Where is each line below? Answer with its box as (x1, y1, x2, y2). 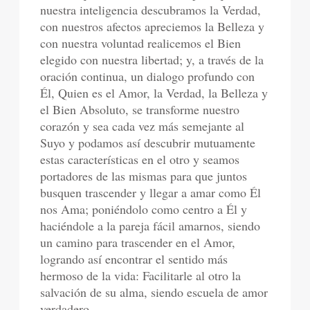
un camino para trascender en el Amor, (40, 234, 236, 250)
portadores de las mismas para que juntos (40, 167, 248, 184)
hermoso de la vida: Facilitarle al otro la (40, 267, 241, 284)
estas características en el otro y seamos (40, 151, 240, 167)
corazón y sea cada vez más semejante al (40, 118, 245, 134)
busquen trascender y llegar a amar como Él (40, 184, 262, 201)
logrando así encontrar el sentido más (40, 250, 228, 267)
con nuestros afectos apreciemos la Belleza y (40, 18, 265, 35)
